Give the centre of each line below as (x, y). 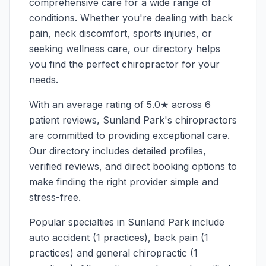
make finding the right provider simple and (124, 182)
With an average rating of (88, 104)
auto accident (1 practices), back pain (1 (119, 237)
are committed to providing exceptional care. (129, 135)
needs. (44, 80)
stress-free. (55, 197)
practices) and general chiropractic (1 (113, 253)
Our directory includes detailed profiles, (118, 151)
